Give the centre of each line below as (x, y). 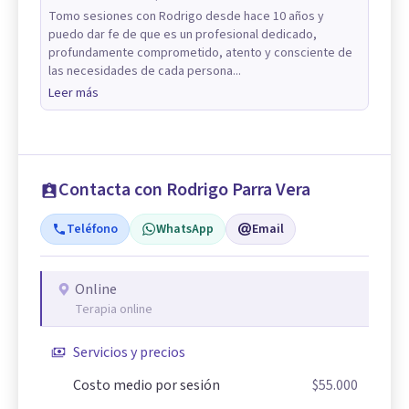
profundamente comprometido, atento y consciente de (200, 53)
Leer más (73, 93)
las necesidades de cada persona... (145, 71)
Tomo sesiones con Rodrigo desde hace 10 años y (186, 16)
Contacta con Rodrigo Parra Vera (184, 190)
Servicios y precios (129, 352)
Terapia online (114, 309)
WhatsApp (185, 229)
